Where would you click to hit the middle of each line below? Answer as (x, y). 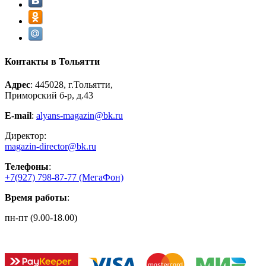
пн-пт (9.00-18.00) (41, 217)
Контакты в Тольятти (52, 61)
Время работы (36, 197)
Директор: (26, 135)
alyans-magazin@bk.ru (80, 115)
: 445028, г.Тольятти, (72, 84)
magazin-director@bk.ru (50, 146)
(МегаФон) (101, 177)
